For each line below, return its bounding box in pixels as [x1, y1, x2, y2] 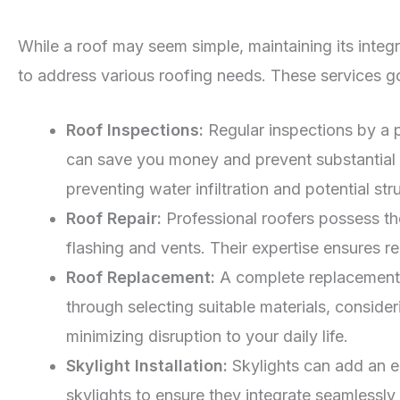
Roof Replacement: [66, 268, 215, 287]
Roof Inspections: [66, 121, 204, 140]
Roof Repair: [66, 209, 162, 229]
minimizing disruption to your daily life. [66, 327, 348, 346]
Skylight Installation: [66, 356, 228, 376]
